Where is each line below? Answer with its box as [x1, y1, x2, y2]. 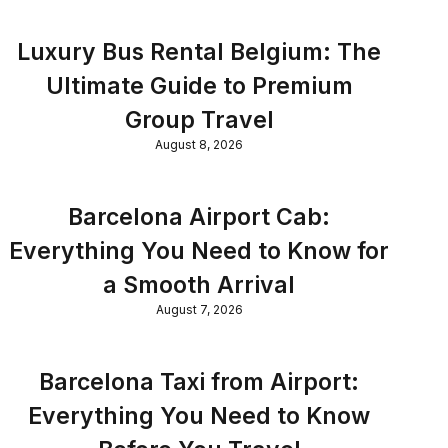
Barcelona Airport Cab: [68, 203, 330, 232]
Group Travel [124, 106, 274, 135]
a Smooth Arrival [103, 271, 295, 300]
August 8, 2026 [155, 137, 243, 153]
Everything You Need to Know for [9, 237, 389, 266]
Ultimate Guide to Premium [45, 72, 353, 101]
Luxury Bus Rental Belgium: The [17, 38, 381, 67]
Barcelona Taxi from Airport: [39, 368, 359, 397]
